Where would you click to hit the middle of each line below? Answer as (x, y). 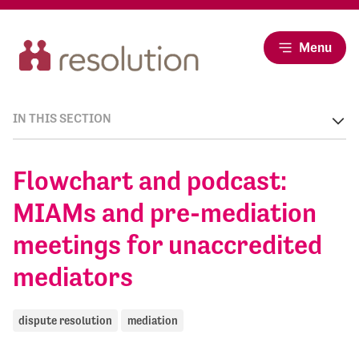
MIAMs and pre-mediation (165, 213)
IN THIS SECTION (62, 119)
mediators (73, 277)
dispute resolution (66, 320)
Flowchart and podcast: (150, 181)
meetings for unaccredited (167, 245)
